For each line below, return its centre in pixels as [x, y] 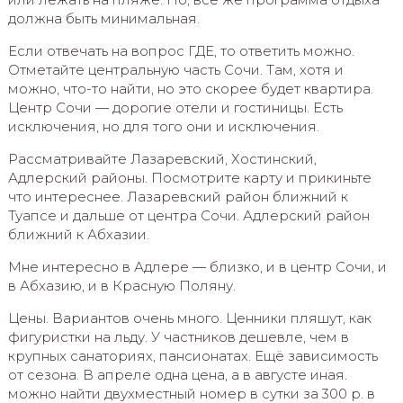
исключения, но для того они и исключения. [163, 126]
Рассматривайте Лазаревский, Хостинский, [162, 158]
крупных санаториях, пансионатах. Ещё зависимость [193, 355]
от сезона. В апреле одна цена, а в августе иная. [177, 374]
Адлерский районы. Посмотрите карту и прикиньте [189, 177]
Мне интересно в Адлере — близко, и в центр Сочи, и [197, 266]
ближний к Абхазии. [78, 234]
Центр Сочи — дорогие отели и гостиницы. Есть [175, 107]
